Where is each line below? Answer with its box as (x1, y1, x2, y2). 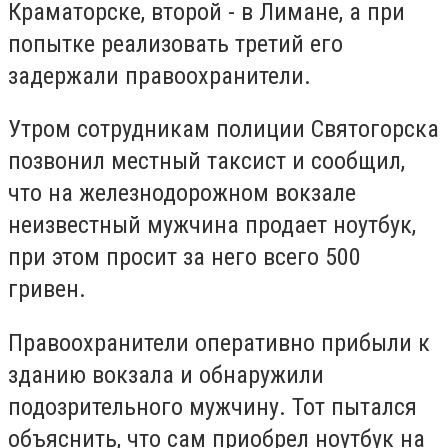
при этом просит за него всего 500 (8, 243, 361, 272)
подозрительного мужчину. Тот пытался (8, 392, 417, 421)
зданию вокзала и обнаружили (8, 360, 324, 389)
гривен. (8, 275, 86, 304)
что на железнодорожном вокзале (8, 179, 356, 208)
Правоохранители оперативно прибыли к (8, 328, 430, 357)
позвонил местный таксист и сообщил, (8, 147, 405, 176)
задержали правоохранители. (8, 61, 311, 90)
